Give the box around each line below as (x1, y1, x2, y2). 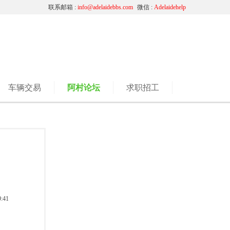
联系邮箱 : (48, 4, 78, 11)
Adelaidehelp (154, 4, 186, 11)
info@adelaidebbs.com (78, 4, 133, 11)
